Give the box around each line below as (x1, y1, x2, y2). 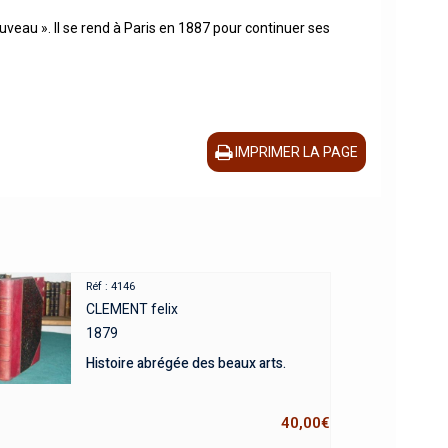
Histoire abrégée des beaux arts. (85, 353, 286, 375)
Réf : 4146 (85, 280, 135, 294)
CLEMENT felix (85, 301, 178, 318)
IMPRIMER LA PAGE (235, 144, 358, 161)
